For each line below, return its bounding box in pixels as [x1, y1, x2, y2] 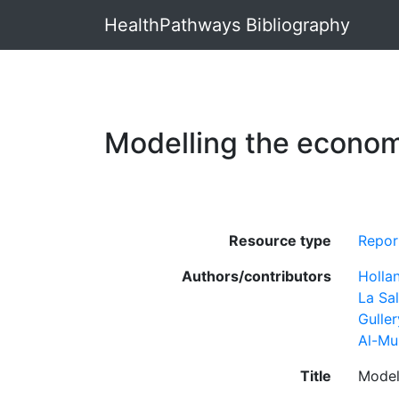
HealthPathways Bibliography [104, 14, 350, 36]
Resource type [229, 232, 331, 249]
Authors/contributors [182, 267, 331, 285]
